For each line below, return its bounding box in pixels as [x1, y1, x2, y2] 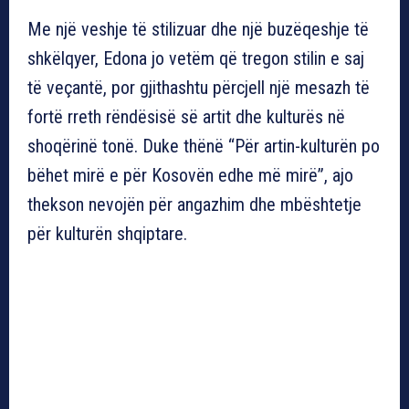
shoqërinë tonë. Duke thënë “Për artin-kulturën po [27, 134, 380, 157]
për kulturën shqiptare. [27, 222, 187, 245]
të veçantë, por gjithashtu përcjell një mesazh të [27, 76, 370, 99]
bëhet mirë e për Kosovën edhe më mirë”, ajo [27, 163, 353, 186]
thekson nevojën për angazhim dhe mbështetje [27, 193, 362, 215]
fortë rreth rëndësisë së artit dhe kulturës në [27, 105, 345, 128]
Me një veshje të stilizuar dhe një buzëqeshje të [27, 17, 369, 40]
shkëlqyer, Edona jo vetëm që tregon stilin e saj [27, 47, 364, 69]
